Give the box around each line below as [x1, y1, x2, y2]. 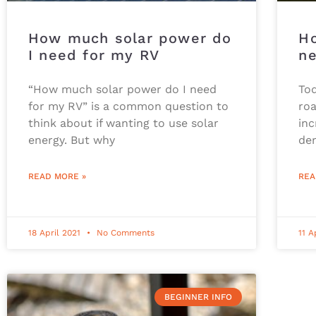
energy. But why [28, 133, 115, 147]
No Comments [94, 227, 154, 238]
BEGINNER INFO [164, 292, 232, 303]
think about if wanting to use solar [28, 116, 219, 130]
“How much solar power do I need [28, 82, 217, 96]
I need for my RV [28, 46, 160, 63]
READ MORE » [28, 171, 86, 181]
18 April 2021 [28, 227, 83, 238]
